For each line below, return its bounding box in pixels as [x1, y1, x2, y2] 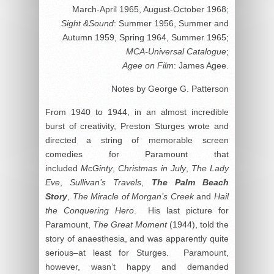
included [45, 163, 81, 174]
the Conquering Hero [45, 206, 134, 216]
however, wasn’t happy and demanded [45, 262, 229, 272]
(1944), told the [167, 220, 229, 230]
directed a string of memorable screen [45, 135, 229, 146]
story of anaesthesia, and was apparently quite [45, 234, 229, 244]
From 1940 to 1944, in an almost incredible [45, 107, 229, 117]
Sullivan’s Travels [70, 177, 142, 188]
